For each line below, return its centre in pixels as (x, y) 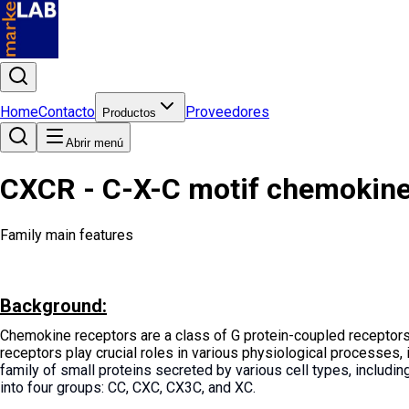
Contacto (67, 112)
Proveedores (227, 112)
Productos (129, 113)
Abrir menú (94, 143)
